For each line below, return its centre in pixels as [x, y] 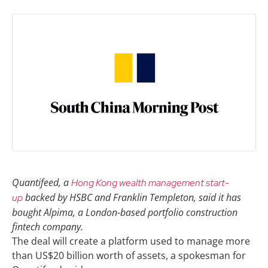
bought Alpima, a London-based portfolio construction [125, 213]
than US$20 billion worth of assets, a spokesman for [129, 256]
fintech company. [48, 227]
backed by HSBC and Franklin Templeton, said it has [132, 198]
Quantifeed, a [42, 183]
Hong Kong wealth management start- [150, 183]
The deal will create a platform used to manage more [131, 241]
